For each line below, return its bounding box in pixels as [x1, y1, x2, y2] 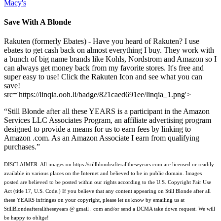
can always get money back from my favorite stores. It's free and [4, 64, 204, 73]
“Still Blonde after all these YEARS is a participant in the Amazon [4, 107, 210, 116]
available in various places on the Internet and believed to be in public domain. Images [4, 170, 202, 177]
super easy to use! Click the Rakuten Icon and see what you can [4, 73, 202, 81]
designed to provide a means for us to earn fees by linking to [4, 125, 191, 134]
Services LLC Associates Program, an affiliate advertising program [4, 116, 211, 125]
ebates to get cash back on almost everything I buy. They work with [4, 46, 214, 55]
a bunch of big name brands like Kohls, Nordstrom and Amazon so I [4, 55, 217, 64]
